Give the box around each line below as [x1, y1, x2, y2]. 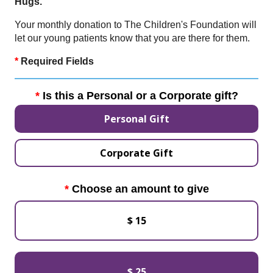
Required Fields [18, 55, 94, 66]
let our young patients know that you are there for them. [15, 32, 250, 43]
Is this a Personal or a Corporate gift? [42, 89, 238, 102]
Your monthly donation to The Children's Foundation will [15, 19, 257, 30]
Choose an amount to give [71, 182, 209, 195]
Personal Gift [104, 112, 169, 126]
